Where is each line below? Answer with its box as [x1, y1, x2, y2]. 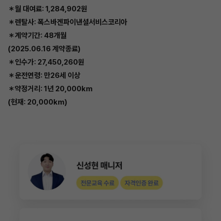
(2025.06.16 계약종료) [8, 44, 80, 53]
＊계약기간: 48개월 [8, 31, 67, 40]
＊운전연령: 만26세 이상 [8, 71, 80, 80]
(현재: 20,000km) [8, 97, 67, 107]
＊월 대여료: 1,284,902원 [8, 4, 87, 13]
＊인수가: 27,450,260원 [8, 57, 84, 67]
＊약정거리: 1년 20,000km [8, 84, 93, 93]
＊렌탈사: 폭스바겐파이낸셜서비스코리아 [8, 17, 127, 27]
